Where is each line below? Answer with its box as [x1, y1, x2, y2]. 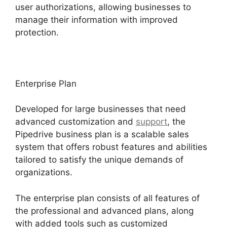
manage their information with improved [15, 14, 178, 25]
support [136, 117, 167, 127]
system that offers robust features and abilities [15, 142, 207, 153]
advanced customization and [15, 117, 136, 127]
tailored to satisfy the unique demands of [15, 155, 183, 165]
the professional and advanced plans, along [15, 205, 194, 216]
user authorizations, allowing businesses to [15, 2, 191, 12]
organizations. [15, 167, 72, 178]
